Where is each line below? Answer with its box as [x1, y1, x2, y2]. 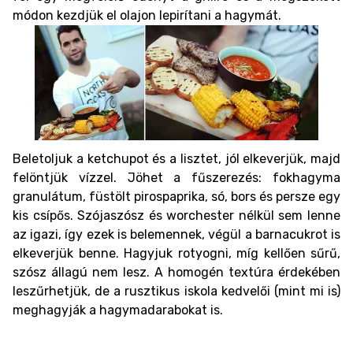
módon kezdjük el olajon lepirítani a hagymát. [13, 8, 281, 23]
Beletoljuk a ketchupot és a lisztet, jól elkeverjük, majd [13, 151, 340, 166]
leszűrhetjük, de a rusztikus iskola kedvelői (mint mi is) [13, 284, 340, 299]
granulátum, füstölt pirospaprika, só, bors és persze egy [13, 189, 340, 204]
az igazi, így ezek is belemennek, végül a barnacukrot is [13, 227, 340, 242]
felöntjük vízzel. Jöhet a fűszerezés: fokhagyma [13, 170, 340, 185]
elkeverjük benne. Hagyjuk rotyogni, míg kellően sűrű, [13, 246, 340, 261]
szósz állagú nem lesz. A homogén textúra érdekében [13, 265, 340, 280]
